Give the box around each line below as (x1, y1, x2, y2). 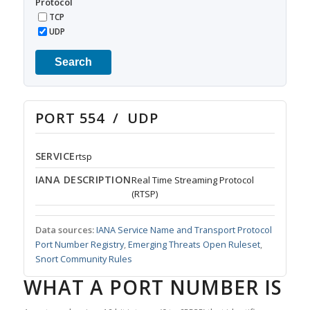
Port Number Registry (35, 238, 124, 251)
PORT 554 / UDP (35, 109, 158, 128)
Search (54, 56, 92, 69)
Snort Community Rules (35, 253, 132, 266)
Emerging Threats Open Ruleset (127, 238, 260, 251)
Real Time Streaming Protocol (131, 174, 254, 187)
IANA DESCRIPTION (35, 173, 131, 187)
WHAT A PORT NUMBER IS (23, 274, 282, 301)
